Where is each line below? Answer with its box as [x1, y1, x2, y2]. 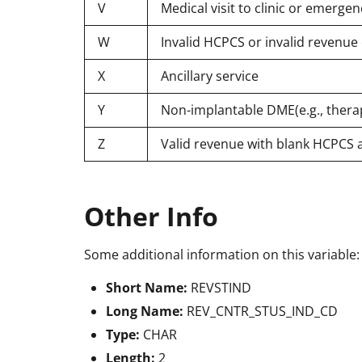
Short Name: [106, 278, 191, 297]
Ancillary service [161, 66, 259, 85]
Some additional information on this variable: [84, 245, 360, 263]
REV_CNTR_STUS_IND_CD [187, 301, 338, 320]
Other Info [84, 197, 218, 234]
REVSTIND [191, 278, 251, 297]
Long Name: [106, 301, 187, 320]
